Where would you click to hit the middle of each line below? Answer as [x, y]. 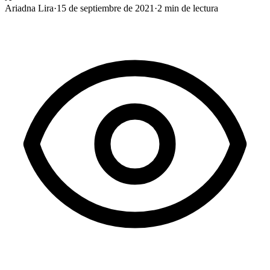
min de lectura [190, 8]
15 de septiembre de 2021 [105, 8]
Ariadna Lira [29, 8]
